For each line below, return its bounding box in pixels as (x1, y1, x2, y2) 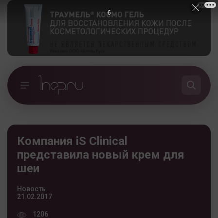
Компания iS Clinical (17, 134, 127, 148)
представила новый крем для (17, 147, 184, 162)
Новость (17, 184, 46, 193)
